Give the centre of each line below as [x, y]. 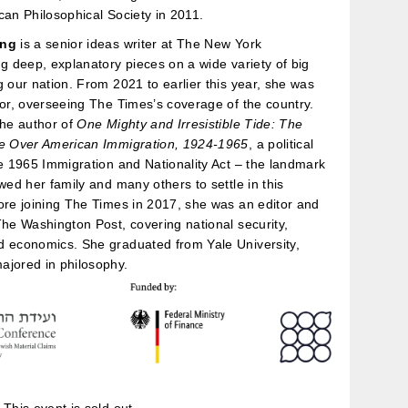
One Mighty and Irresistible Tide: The [190, 123]
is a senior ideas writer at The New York [139, 43]
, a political [281, 143]
